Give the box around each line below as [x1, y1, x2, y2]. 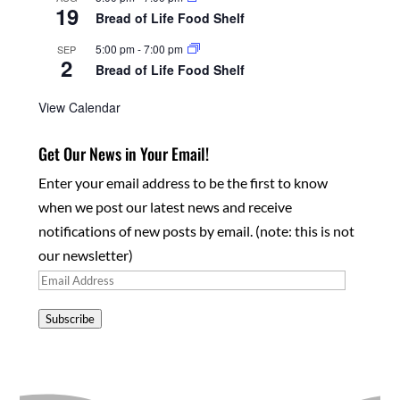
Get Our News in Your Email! [37, 142, 209, 166]
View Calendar [37, 98, 121, 117]
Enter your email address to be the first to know [37, 174, 328, 192]
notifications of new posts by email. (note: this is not [37, 222, 354, 240]
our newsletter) [37, 246, 133, 264]
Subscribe [45, 312, 95, 327]
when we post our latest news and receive [37, 198, 292, 216]
